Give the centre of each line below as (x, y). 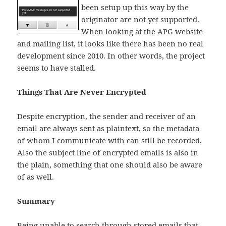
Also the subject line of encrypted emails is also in (108, 153)
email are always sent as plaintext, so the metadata (108, 128)
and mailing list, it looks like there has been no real (110, 44)
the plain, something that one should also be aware (110, 165)
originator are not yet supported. (140, 19)
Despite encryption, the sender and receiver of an (107, 116)
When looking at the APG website (142, 32)
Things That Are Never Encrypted (82, 92)
